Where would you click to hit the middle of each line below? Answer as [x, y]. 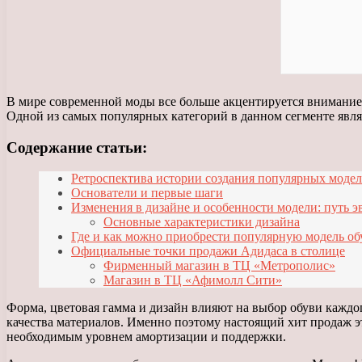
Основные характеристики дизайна [202, 222]
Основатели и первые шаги [147, 193]
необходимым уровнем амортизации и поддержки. [146, 337]
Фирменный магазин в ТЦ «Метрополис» [219, 266]
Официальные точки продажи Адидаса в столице [208, 251]
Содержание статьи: [77, 147]
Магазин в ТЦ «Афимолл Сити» [193, 280]
